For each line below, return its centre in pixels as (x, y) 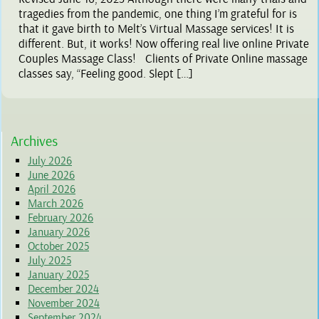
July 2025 (49, 261)
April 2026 (52, 190)
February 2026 (61, 218)
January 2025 (58, 275)
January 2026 (59, 232)
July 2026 (50, 161)
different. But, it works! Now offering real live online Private (164, 44)
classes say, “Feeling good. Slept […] (106, 74)
